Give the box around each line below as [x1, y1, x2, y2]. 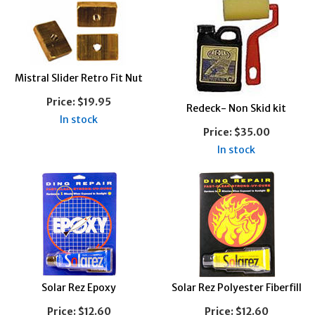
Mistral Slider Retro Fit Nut [15, 71, 143, 84]
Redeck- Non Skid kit [186, 101, 286, 115]
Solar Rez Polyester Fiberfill [171, 281, 302, 294]
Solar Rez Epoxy [41, 281, 116, 294]
